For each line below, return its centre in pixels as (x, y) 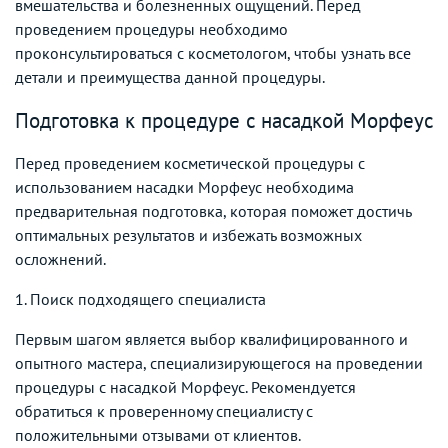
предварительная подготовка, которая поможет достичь (213, 210)
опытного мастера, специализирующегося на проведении (219, 362)
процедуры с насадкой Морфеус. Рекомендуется (185, 386)
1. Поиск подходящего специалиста (140, 298)
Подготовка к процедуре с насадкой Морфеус (224, 120)
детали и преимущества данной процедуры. (170, 76)
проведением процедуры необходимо (151, 28)
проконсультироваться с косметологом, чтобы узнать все (213, 52)
